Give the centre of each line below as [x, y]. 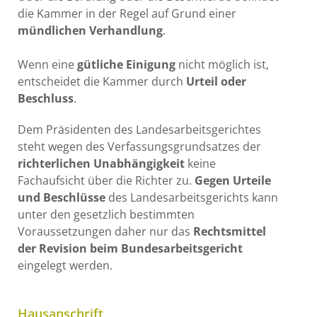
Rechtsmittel [230, 231]
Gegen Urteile [233, 180]
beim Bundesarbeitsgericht [166, 248]
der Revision [52, 248]
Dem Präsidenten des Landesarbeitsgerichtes [139, 129]
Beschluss [46, 98]
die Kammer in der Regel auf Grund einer [127, 13]
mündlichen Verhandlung [90, 30]
